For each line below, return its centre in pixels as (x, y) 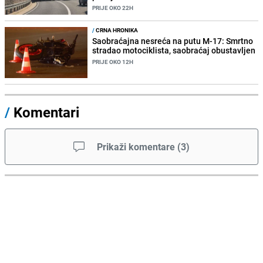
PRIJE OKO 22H (113, 7)
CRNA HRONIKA (117, 30)
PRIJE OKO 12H (113, 62)
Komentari (46, 112)
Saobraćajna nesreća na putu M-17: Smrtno (173, 41)
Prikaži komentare (136, 147)
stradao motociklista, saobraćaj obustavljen (174, 50)
